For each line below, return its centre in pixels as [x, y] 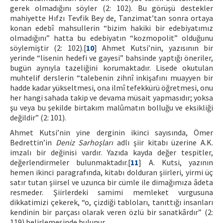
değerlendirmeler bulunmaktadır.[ [70, 162]
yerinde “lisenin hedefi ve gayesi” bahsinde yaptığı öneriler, [111, 58]
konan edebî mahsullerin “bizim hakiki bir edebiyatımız [111, 28]
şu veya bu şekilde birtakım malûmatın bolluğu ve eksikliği [111, 108]
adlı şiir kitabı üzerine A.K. [163, 142]
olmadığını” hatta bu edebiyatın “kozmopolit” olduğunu [111, 38]
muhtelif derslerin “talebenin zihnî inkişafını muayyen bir [111, 78]
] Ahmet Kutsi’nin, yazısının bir [154, 48]
